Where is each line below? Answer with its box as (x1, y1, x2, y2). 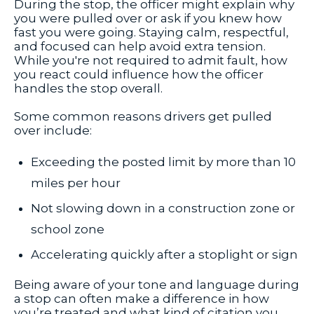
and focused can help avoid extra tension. (14, 39, 266, 54)
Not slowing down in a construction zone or (31, 201, 295, 216)
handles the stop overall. (14, 81, 163, 96)
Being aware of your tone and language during (14, 278, 299, 292)
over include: (14, 123, 92, 138)
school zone (31, 222, 104, 237)
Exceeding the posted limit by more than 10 (31, 155, 296, 170)
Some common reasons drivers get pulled (14, 109, 272, 124)
